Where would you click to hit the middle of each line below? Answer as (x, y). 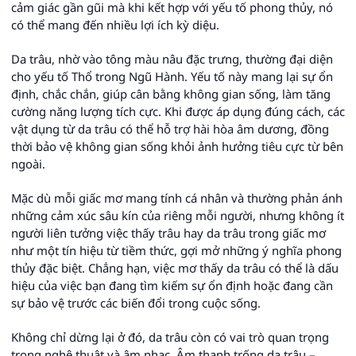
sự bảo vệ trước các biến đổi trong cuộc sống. (136, 303)
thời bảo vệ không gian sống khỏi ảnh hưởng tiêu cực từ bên (177, 146)
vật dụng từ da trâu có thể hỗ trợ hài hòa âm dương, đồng (170, 129)
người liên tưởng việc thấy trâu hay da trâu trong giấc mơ (168, 233)
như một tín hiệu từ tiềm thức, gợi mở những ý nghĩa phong (176, 250)
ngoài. (28, 164)
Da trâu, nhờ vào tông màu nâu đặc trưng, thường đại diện (172, 59)
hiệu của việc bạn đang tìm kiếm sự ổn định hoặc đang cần (172, 285)
